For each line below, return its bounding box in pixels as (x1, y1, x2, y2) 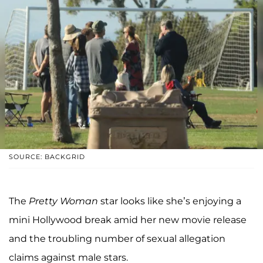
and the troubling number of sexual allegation (9, 232, 225, 244)
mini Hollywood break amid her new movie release (9, 214, 247, 225)
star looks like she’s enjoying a (98, 195, 241, 207)
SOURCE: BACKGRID (9, 152, 85, 161)
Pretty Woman (29, 195, 98, 207)
